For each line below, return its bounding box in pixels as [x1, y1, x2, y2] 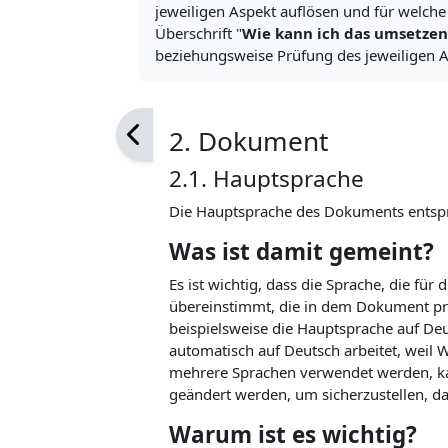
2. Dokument [168, 123, 328, 159]
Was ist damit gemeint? [168, 236, 434, 267]
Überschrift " [154, 23, 242, 43]
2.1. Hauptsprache [168, 163, 364, 194]
